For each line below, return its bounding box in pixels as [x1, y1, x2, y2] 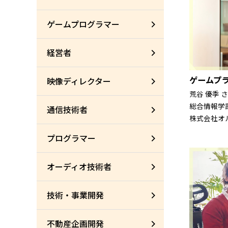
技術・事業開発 [47, 189, 104, 201]
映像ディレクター [47, 75, 111, 87]
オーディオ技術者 [47, 160, 111, 173]
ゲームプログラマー [47, 18, 120, 30]
